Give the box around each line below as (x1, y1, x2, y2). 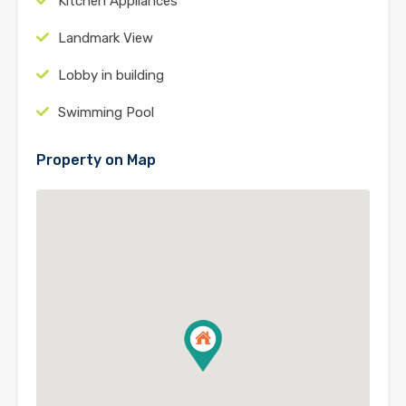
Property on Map (36, 150, 156, 169)
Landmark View (58, 29, 153, 46)
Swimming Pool (58, 103, 154, 121)
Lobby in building (58, 66, 164, 83)
